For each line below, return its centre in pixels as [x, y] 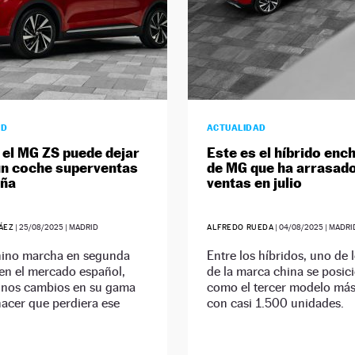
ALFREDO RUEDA [240, 227]
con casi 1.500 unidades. [275, 303]
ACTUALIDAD [236, 128]
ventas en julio [254, 183]
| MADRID [81, 227]
